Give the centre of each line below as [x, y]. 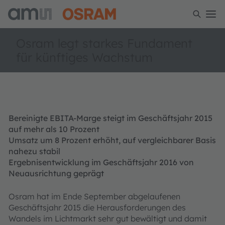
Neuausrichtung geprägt [56, 173]
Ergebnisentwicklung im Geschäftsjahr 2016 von [101, 162]
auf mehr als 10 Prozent [54, 129]
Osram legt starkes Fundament [104, 43]
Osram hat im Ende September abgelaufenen [94, 196]
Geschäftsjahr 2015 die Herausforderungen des [97, 207]
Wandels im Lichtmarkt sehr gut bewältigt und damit [108, 218]
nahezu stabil [34, 151]
